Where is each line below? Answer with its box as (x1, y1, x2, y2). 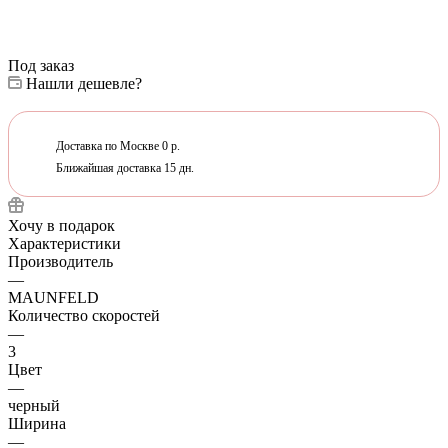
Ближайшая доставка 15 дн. (47, 160, 194, 175)
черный (8, 396, 60, 414)
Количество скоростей (8, 306, 160, 324)
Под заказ (8, 56, 74, 74)
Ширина (8, 414, 66, 432)
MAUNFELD (8, 288, 99, 306)
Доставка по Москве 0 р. (47, 138, 180, 153)
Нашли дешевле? (26, 74, 142, 92)
